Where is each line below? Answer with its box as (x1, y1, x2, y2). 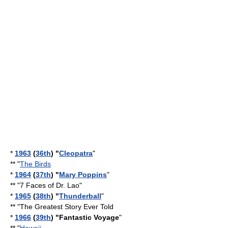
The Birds (20, 160, 51, 168)
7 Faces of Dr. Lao (20, 181, 79, 189)
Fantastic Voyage (59, 213, 119, 221)
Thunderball (59, 192, 101, 200)
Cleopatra (59, 149, 93, 157)
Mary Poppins (59, 170, 107, 179)
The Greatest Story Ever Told (20, 203, 113, 211)
